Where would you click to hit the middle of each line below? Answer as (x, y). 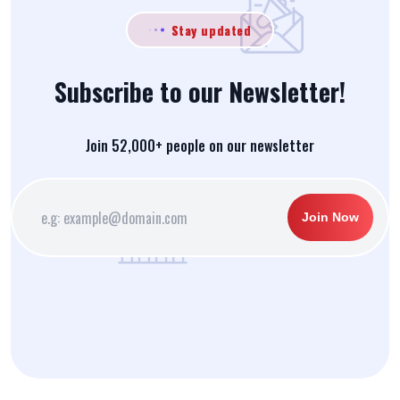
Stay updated (211, 30)
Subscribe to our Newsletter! (200, 92)
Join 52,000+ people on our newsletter (200, 146)
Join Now (330, 217)
